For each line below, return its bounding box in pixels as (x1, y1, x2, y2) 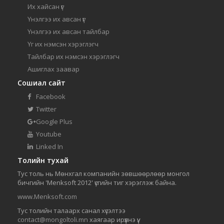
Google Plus (34, 117, 72, 126)
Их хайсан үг (27, 2, 63, 11)
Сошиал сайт (17, 78, 65, 88)
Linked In (34, 142, 63, 151)
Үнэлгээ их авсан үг (27, 14, 85, 24)
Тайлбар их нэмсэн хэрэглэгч (27, 52, 119, 61)
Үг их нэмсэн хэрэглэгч (27, 39, 98, 49)
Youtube (34, 129, 61, 139)
